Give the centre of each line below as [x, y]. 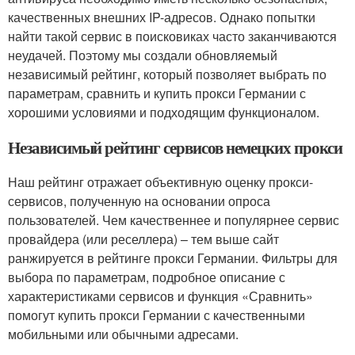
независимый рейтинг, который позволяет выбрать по [167, 74]
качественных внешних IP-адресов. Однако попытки [162, 17]
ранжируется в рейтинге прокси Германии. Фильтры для [173, 258]
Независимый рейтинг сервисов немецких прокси [175, 148]
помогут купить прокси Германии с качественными [157, 315]
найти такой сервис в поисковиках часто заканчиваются [172, 36]
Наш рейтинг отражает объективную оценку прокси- [160, 182]
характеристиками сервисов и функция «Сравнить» [160, 296]
